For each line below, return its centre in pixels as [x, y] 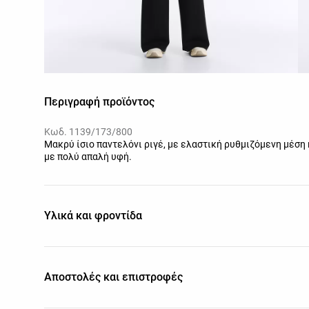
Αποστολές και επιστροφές [113, 277]
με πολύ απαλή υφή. [88, 156]
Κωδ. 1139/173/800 [88, 131]
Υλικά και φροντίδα [93, 215]
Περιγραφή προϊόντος [99, 101]
